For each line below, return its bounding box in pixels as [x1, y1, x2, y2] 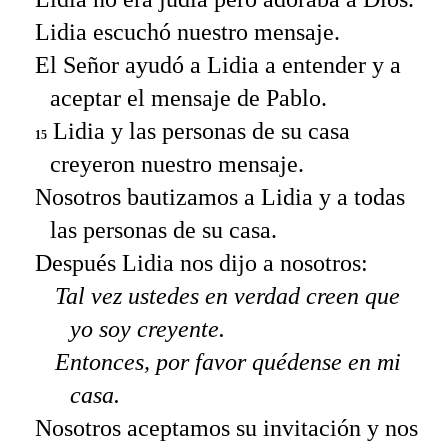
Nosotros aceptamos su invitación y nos [35, 414, 418, 441]
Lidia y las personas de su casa [47, 117, 350, 144]
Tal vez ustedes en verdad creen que [55, 282, 400, 309]
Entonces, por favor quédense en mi [55, 348, 401, 375]
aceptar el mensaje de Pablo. [50, 84, 327, 111]
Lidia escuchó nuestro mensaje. [35, 18, 340, 45]
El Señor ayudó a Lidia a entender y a [35, 51, 401, 78]
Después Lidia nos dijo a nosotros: [35, 249, 368, 276]
